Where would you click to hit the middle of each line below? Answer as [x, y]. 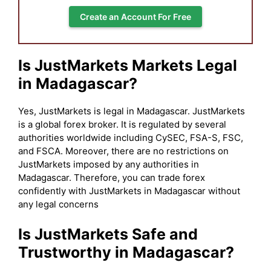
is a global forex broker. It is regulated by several [122, 124]
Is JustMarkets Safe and [108, 234]
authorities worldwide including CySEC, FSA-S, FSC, [131, 138]
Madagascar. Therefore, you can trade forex [112, 178]
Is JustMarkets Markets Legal [128, 65]
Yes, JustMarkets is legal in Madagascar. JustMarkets [132, 111]
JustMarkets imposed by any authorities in [109, 164]
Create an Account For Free [135, 17]
